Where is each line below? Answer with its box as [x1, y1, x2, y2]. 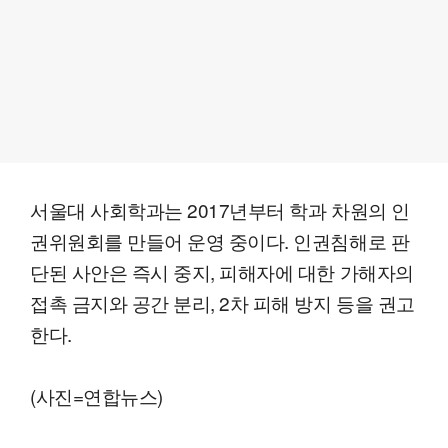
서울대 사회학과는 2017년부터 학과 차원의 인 [30, 195, 410, 223]
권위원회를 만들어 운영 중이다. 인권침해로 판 [30, 226, 410, 254]
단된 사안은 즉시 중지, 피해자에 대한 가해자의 [30, 257, 414, 285]
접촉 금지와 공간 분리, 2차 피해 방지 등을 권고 [30, 288, 415, 316]
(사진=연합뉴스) [30, 381, 163, 409]
